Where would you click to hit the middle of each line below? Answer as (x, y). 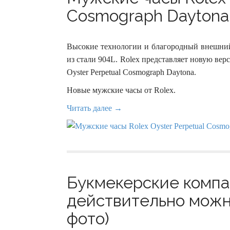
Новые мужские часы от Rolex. (121, 90)
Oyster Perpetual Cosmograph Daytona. (131, 72)
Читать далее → (94, 108)
